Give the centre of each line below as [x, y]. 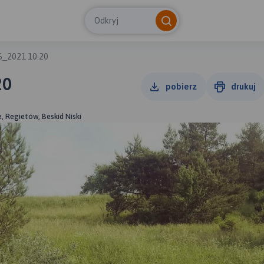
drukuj [243, 86]
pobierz [181, 86]
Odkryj [106, 20]
